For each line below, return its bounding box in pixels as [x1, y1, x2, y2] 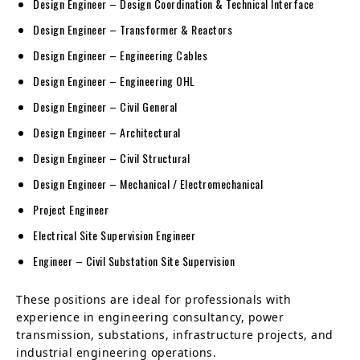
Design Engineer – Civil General [33, 97, 178, 115]
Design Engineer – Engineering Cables [33, 46, 207, 63]
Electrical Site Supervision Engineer [33, 226, 195, 243]
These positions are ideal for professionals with [16, 291, 291, 307]
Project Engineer [33, 200, 108, 218]
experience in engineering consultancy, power [16, 309, 284, 325]
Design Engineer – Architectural [33, 123, 181, 141]
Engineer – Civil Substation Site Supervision [33, 252, 235, 269]
